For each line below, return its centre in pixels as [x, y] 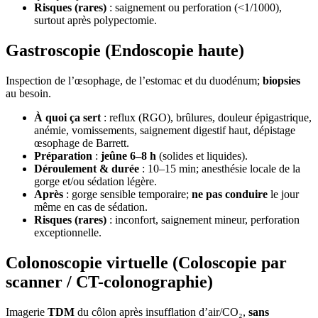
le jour [283, 194]
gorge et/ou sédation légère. [95, 182]
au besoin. [28, 94]
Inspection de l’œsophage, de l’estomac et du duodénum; [134, 81]
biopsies [281, 81]
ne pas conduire [230, 194]
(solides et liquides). [202, 156]
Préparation [63, 156]
